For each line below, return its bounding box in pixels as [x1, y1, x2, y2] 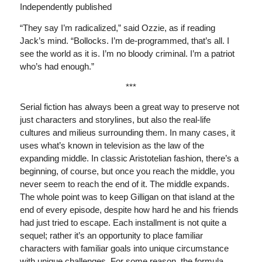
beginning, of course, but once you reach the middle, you [19, 166, 235, 177]
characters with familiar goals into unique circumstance [19, 243, 229, 254]
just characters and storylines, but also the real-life [19, 115, 211, 125]
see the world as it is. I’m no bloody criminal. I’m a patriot [19, 48, 235, 58]
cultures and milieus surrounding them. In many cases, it [19, 127, 235, 138]
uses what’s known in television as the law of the [19, 140, 204, 151]
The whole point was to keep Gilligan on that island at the [19, 192, 235, 202]
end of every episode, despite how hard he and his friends [19, 205, 239, 215]
